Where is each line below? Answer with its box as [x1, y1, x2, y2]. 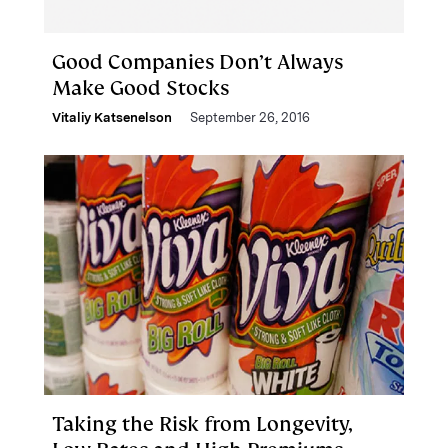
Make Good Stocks [52, 75, 229, 101]
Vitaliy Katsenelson [52, 110, 172, 125]
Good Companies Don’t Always [52, 49, 343, 75]
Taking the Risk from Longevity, [52, 411, 353, 437]
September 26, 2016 [190, 110, 310, 125]
